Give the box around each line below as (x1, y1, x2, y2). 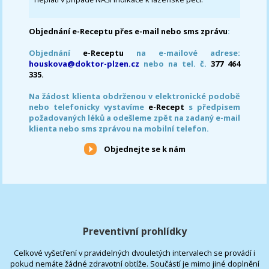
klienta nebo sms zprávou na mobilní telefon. (29, 122, 210, 134)
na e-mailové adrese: (124, 47, 240, 58)
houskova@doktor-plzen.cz (29, 58, 140, 69)
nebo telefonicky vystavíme (29, 101, 148, 112)
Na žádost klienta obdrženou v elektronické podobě (29, 90, 240, 101)
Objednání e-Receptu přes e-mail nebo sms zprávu (29, 25, 228, 37)
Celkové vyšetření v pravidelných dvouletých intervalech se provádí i (14, 247, 255, 259)
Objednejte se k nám (103, 143, 186, 154)
